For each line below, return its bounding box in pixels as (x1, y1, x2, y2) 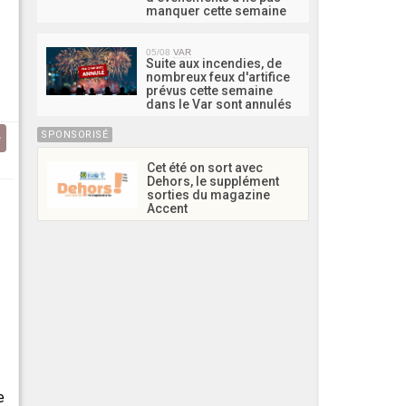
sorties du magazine (147, 187, 270, 202)
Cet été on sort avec (147, 159, 263, 175)
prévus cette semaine (146, 82, 273, 98)
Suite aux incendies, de (146, 55, 282, 71)
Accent (147, 200, 188, 216)
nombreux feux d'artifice (146, 69, 290, 84)
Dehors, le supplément (147, 173, 279, 188)
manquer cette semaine (146, 3, 286, 18)
